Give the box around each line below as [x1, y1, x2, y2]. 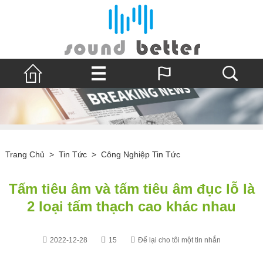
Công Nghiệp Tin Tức [100, 149, 180, 159]
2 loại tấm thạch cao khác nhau [27, 198, 236, 214]
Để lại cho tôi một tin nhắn [138, 235, 221, 244]
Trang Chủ [5, 149, 45, 159]
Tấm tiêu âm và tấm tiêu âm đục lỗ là [8, 180, 255, 197]
